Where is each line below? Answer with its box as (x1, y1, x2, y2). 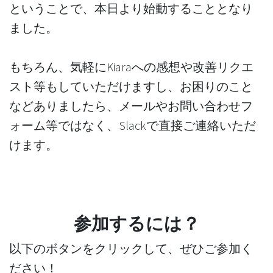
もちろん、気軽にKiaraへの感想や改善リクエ (9, 58, 253, 74)
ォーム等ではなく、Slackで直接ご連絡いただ (9, 117, 256, 133)
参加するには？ (73, 212, 200, 235)
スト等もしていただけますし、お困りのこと (9, 78, 253, 94)
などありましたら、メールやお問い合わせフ (9, 97, 253, 113)
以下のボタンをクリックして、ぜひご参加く (9, 240, 253, 256)
